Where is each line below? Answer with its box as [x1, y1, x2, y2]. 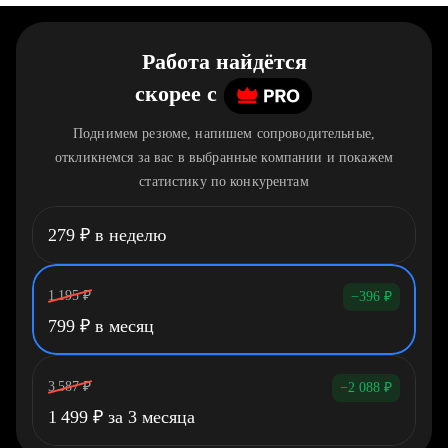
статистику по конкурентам [139, 174, 309, 189]
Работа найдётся [141, 49, 307, 74]
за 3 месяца [103, 407, 195, 427]
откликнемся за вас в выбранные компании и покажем [55, 150, 393, 165]
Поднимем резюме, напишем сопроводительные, [73, 126, 375, 141]
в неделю [90, 225, 166, 245]
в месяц [90, 316, 154, 336]
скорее [135, 81, 201, 107]
